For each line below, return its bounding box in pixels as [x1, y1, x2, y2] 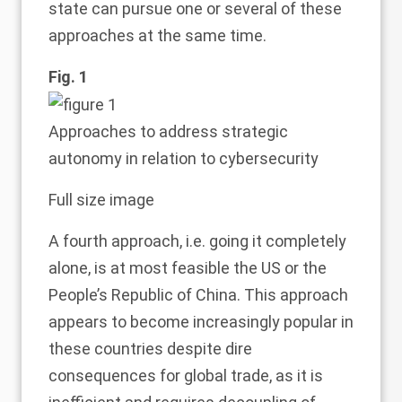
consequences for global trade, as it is [48, 366, 323, 386]
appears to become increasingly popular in [48, 312, 354, 332]
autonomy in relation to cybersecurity [48, 149, 319, 169]
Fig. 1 [48, 67, 88, 86]
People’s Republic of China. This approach [48, 285, 348, 305]
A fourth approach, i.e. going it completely [48, 232, 346, 251]
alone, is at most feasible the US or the [48, 258, 327, 278]
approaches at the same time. [48, 26, 267, 45]
